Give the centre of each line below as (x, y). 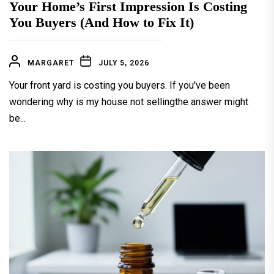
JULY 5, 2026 (124, 63)
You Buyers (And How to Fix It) (102, 23)
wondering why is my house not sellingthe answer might (129, 102)
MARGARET (51, 63)
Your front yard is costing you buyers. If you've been (120, 86)
